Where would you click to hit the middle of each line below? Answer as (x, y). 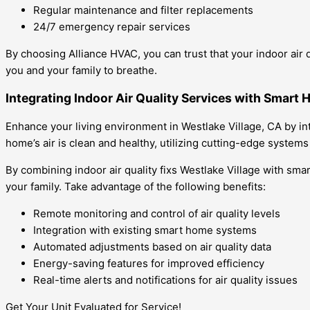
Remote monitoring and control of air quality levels (157, 213)
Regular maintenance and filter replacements (143, 10)
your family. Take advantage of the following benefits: (136, 186)
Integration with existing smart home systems (145, 230)
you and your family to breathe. (81, 70)
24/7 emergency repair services (112, 26)
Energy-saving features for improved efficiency (149, 263)
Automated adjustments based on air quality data (152, 246)
